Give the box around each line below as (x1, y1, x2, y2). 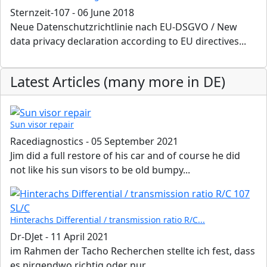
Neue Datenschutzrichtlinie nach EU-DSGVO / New (10, 20, 237, 33)
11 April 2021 (51, 230, 108, 244)
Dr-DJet (10, 230, 43, 244)
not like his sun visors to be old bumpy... (10, 163, 190, 177)
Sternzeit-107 (10, 5, 70, 19)
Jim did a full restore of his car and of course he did (10, 149, 240, 163)
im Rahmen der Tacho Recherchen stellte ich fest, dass (10, 244, 255, 258)
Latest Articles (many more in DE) (10, 72, 225, 91)
